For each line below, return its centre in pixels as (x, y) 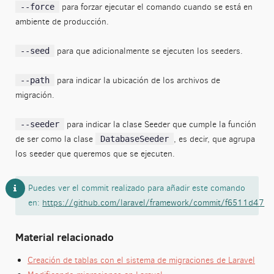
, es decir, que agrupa (214, 139)
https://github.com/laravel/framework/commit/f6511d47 (154, 202)
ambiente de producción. (62, 21)
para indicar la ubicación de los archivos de (137, 80)
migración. (35, 95)
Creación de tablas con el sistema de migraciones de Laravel (141, 260)
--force (37, 6)
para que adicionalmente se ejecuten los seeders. (148, 51)
